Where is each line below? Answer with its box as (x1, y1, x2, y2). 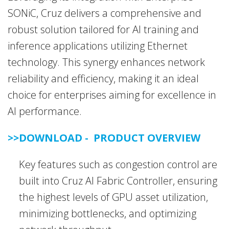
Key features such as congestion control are (19, 157, 217, 172)
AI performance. (8, 104, 82, 119)
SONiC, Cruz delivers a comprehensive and (8, 6, 201, 20)
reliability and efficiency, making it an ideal (8, 72, 199, 86)
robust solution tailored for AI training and (8, 22, 199, 37)
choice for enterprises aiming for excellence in (8, 88, 216, 102)
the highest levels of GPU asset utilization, (19, 190, 208, 204)
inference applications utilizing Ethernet (8, 39, 188, 53)
